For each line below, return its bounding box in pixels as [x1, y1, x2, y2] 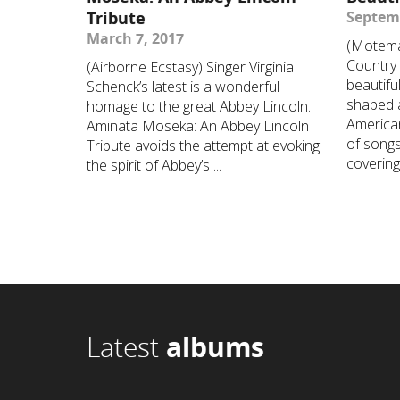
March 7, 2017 [87, 29, 184, 48]
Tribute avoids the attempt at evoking [87, 136, 320, 155]
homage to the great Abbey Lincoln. [87, 96, 314, 116]
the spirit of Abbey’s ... [87, 155, 221, 175]
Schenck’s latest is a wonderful [87, 77, 279, 96]
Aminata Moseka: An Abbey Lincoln [87, 116, 309, 136]
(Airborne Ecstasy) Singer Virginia [87, 57, 294, 77]
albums [166, 329, 264, 365]
